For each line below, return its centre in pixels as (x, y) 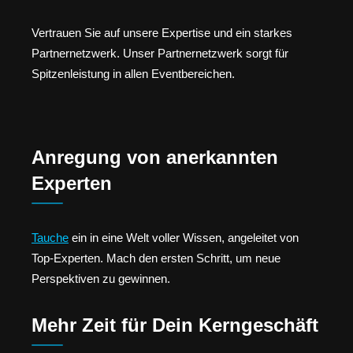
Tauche (50, 238)
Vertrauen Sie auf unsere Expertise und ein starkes (162, 32)
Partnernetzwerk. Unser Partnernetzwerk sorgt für (160, 53)
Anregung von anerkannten (155, 158)
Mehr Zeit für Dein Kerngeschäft (175, 325)
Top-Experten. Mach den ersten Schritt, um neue (156, 258)
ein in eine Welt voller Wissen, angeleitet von (184, 238)
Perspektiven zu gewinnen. (101, 279)
